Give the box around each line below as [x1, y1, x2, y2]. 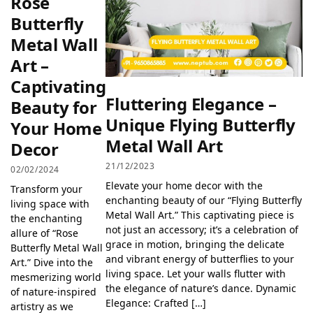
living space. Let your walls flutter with [105, 267, 286, 281]
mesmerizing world [10, 270, 101, 284]
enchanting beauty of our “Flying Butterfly [105, 194, 303, 208]
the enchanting [10, 212, 82, 226]
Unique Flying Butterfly [105, 112, 296, 136]
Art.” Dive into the [10, 256, 93, 270]
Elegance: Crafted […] [105, 296, 207, 310]
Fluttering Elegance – [105, 92, 277, 115]
